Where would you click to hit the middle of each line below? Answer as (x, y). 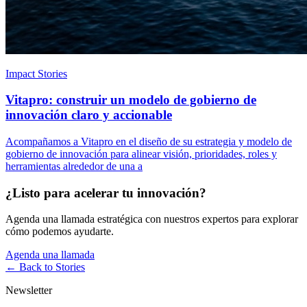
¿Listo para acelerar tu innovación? (106, 193)
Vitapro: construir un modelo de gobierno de (131, 100)
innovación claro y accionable (89, 115)
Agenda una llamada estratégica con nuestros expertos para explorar (152, 219)
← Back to (30, 267)
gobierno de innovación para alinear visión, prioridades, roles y (141, 154)
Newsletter (29, 291)
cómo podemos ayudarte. (60, 232)
